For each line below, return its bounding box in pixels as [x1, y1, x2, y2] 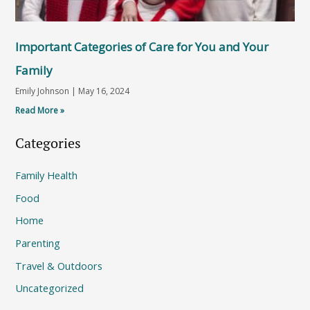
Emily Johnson [15, 85, 72, 98]
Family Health [15, 168, 78, 183]
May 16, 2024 [76, 85, 130, 98]
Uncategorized [15, 281, 84, 295]
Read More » [15, 104, 65, 117]
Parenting [15, 236, 61, 250]
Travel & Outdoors [15, 258, 103, 273]
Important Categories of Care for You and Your [15, 39, 269, 55]
